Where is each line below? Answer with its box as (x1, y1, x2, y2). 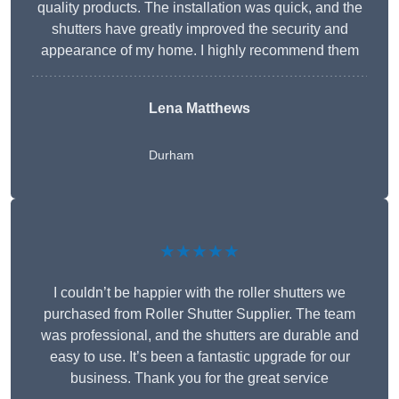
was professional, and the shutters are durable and (40, 328, 359, 344)
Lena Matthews (149, 101, 250, 117)
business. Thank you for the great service (70, 370, 329, 387)
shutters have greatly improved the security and (51, 21, 348, 37)
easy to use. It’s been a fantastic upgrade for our (49, 349, 350, 365)
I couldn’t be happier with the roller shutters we (53, 285, 346, 301)
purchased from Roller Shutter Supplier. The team (44, 306, 355, 322)
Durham (149, 148, 194, 163)
